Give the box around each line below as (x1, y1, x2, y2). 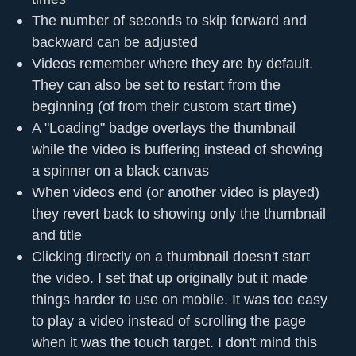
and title (32, 226, 82, 243)
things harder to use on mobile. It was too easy (32, 290, 327, 308)
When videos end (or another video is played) (32, 183, 319, 200)
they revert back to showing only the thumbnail (32, 204, 326, 222)
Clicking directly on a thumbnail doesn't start (32, 247, 310, 265)
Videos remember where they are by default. (32, 54, 313, 72)
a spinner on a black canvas (32, 161, 209, 179)
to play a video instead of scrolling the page (32, 311, 306, 329)
